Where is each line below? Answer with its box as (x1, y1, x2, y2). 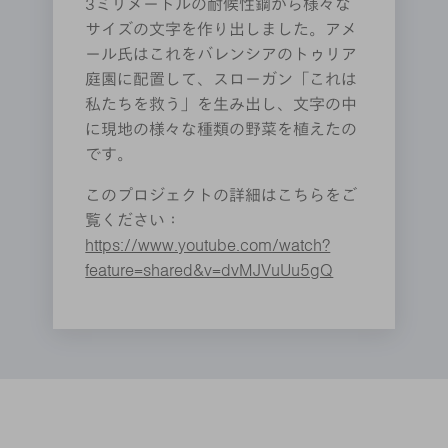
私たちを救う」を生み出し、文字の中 (85, 95, 358, 115)
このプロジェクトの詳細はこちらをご (85, 186, 358, 206)
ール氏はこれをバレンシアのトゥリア (85, 45, 358, 65)
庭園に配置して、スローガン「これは (85, 70, 358, 90)
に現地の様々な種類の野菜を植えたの (85, 120, 358, 140)
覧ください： (85, 211, 182, 231)
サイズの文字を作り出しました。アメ (85, 20, 358, 40)
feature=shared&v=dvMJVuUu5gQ (85, 261, 334, 281)
